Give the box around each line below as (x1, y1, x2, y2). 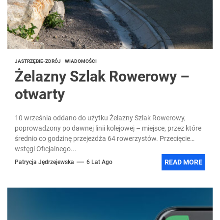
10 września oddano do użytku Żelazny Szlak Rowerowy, (15, 113, 186, 122)
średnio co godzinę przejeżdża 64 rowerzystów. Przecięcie (15, 134, 190, 142)
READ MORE (165, 158, 202, 166)
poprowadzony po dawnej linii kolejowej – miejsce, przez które (15, 124, 201, 132)
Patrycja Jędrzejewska (15, 159, 74, 166)
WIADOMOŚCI (65, 58, 97, 64)
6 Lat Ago (86, 159, 112, 166)
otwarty (15, 85, 65, 103)
